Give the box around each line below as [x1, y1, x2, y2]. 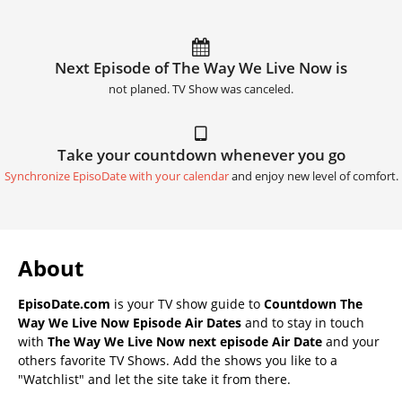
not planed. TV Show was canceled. [109, 81, 293, 97]
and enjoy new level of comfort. [228, 168, 398, 184]
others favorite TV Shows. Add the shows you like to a [18, 351, 337, 369]
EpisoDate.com [18, 294, 110, 312]
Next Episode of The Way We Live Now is [55, 57, 347, 78]
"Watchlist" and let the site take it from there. [18, 370, 291, 388]
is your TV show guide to [110, 294, 264, 312]
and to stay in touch [241, 313, 364, 331]
